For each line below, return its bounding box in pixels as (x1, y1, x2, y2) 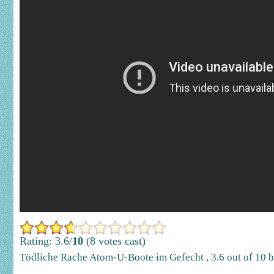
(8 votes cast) (83, 235, 146, 247)
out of (224, 251, 255, 263)
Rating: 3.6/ (20, 235, 72, 247)
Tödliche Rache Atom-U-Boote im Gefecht (20, 251, 206, 263)
